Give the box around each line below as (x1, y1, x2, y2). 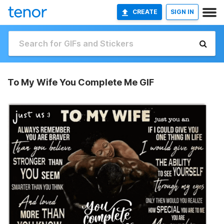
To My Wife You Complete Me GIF (7, 77, 154, 87)
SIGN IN (170, 8, 194, 15)
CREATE (132, 8, 157, 15)
